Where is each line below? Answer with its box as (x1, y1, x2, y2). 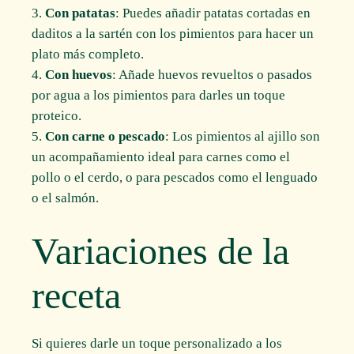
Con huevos (45, 67, 113, 83)
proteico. (32, 108, 82, 124)
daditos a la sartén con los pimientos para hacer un (32, 26, 314, 42)
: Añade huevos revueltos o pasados (112, 67, 313, 83)
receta (32, 273, 122, 316)
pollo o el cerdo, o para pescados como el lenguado (32, 170, 318, 186)
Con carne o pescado (45, 129, 166, 145)
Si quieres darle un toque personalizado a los (32, 335, 283, 351)
